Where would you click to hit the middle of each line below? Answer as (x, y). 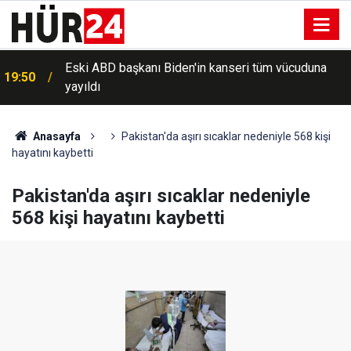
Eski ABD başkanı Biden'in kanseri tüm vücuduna (196, 68)
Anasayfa (55, 136)
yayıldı (83, 87)
